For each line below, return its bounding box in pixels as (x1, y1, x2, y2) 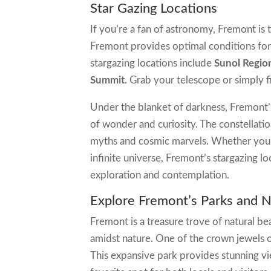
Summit (90, 75, 125, 86)
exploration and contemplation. (90, 170, 230, 181)
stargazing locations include (90, 58, 215, 69)
